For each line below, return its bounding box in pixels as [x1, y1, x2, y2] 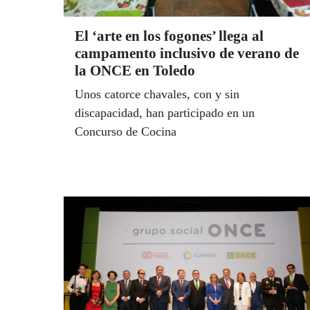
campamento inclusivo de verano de [75, 45, 299, 62]
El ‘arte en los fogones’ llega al [75, 28, 264, 45]
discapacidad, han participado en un [75, 106, 255, 120]
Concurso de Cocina [75, 125, 176, 139]
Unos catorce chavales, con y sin [75, 87, 239, 102]
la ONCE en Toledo [75, 62, 195, 80]
